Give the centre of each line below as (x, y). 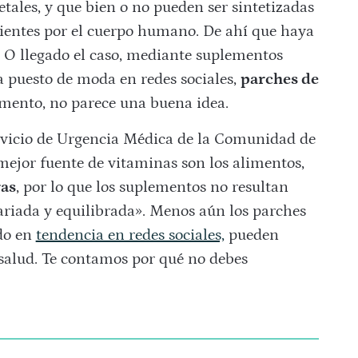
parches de (279, 80)
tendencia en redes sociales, (130, 235)
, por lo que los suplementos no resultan (152, 187)
